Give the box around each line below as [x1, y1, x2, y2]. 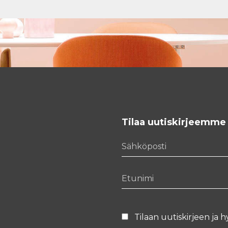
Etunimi [121, 167, 153, 177]
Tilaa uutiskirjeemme [122, 116, 226, 128]
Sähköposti [121, 135, 166, 145]
